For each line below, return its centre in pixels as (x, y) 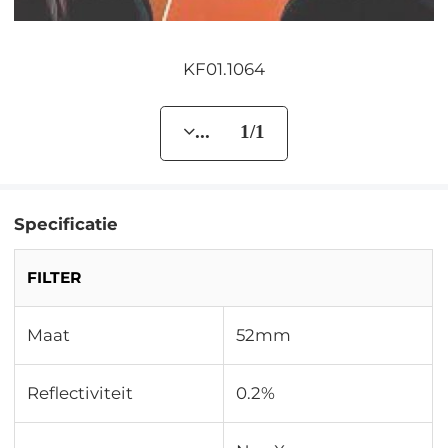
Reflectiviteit (80, 393)
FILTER (54, 278)
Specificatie (66, 224)
